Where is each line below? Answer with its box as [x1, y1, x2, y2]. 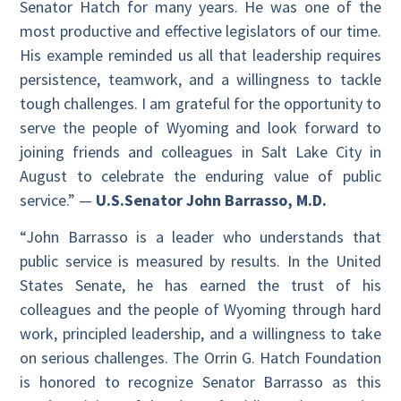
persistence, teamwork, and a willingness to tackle [20, 68, 381, 90]
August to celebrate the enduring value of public [20, 165, 381, 186]
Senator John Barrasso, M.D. [124, 189, 328, 210]
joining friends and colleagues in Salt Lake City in [20, 141, 381, 162]
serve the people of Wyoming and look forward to [20, 116, 381, 138]
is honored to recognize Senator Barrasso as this [20, 371, 381, 393]
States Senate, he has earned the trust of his [20, 275, 381, 296]
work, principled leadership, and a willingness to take [20, 323, 381, 345]
